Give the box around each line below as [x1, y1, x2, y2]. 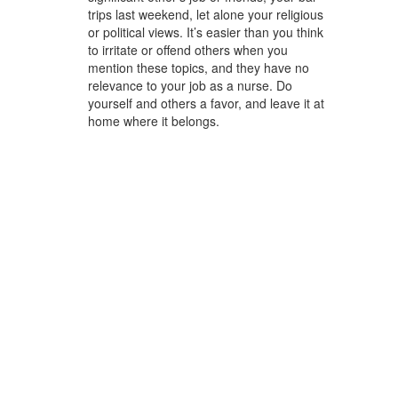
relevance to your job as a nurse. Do [88, 76, 292, 94]
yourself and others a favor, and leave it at [88, 94, 324, 112]
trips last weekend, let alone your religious [88, 5, 323, 23]
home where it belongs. [88, 112, 219, 130]
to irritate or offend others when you [88, 41, 288, 59]
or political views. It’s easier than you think [88, 23, 323, 41]
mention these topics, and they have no [88, 59, 309, 76]
